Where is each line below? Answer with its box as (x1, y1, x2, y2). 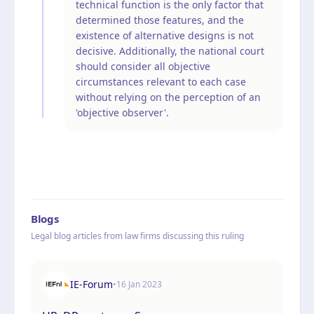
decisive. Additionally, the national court (76, 43, 264, 57)
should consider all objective (76, 59, 210, 73)
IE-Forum (70, 277, 113, 291)
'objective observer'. (76, 105, 169, 119)
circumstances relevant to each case (76, 74, 246, 88)
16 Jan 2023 (116, 278, 162, 290)
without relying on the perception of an (76, 90, 261, 104)
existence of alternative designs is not (76, 28, 254, 42)
